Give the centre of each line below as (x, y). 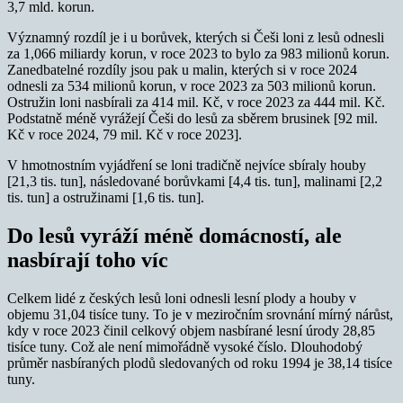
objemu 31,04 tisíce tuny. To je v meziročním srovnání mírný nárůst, (200, 314)
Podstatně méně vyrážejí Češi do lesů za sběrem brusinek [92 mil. (193, 118)
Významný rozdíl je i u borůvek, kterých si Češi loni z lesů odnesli (196, 37)
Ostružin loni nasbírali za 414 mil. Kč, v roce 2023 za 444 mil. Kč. (196, 102)
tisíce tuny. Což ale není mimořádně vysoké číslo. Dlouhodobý (185, 346)
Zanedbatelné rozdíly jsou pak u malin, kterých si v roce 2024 (182, 69)
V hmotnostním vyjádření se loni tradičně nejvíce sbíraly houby (187, 165)
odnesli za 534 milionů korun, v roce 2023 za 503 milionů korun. (192, 85)
